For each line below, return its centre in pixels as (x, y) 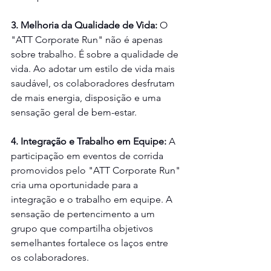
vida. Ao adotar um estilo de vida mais (94, 69)
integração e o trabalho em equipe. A (93, 200)
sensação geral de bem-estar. (74, 113)
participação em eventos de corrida (88, 156)
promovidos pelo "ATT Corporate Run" (97, 171)
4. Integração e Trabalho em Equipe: (90, 142)
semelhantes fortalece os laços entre (91, 243)
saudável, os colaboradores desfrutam (94, 83)
